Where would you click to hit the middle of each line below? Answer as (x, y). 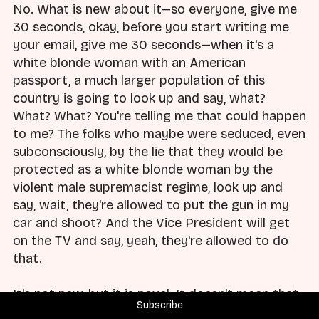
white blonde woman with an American (129, 62)
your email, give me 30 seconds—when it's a (143, 45)
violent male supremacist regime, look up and (148, 187)
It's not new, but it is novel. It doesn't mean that (156, 294)
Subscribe (159, 305)
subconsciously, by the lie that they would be (148, 151)
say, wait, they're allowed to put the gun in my (151, 205)
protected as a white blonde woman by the (143, 169)
